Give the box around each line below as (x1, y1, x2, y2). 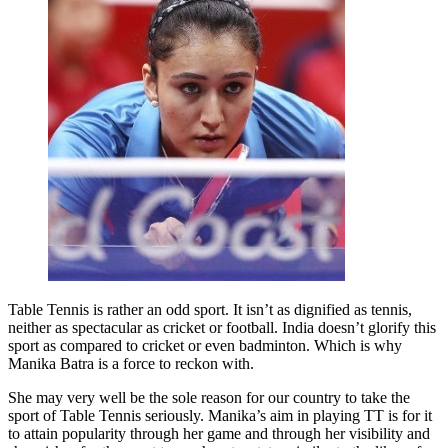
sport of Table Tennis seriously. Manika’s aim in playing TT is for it (8, 406, 432, 424)
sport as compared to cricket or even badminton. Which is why (8, 336, 402, 354)
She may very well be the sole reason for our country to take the (8, 388, 410, 406)
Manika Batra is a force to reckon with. (8, 354, 254, 372)
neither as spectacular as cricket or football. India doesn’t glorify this (8, 318, 436, 336)
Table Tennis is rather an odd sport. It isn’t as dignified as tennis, (8, 300, 412, 318)
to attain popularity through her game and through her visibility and (8, 424, 430, 442)
